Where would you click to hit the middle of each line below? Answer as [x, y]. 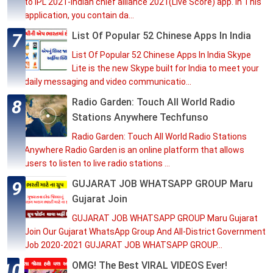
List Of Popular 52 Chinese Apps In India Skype [161, 55]
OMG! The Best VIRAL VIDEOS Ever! [150, 266]
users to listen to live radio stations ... [97, 164]
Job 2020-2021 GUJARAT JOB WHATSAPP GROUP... [123, 245]
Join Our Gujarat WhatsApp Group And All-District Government [145, 232]
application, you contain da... [79, 16]
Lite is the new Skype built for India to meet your [165, 69]
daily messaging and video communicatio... [108, 82]
